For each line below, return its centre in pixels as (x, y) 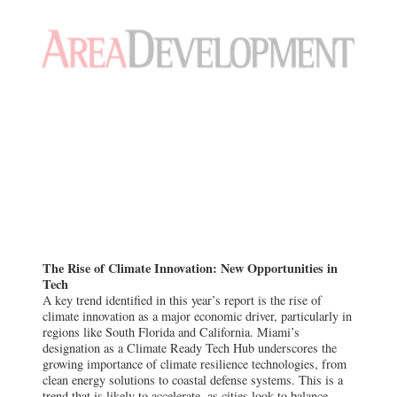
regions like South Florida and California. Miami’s (171, 331)
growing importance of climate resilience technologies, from (195, 363)
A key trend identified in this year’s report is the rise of (182, 300)
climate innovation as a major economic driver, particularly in (197, 315)
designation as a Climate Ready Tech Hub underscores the (190, 347)
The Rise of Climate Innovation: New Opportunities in (190, 268)
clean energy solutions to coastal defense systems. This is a (193, 379)
